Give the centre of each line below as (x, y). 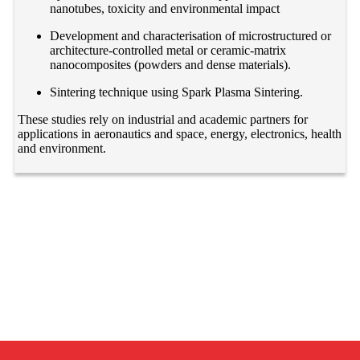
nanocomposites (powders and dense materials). (171, 65)
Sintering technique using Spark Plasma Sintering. (177, 92)
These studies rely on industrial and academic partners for (163, 120)
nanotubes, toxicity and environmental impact (165, 9)
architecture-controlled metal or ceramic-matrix (168, 51)
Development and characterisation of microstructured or (191, 36)
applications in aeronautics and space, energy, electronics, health (180, 134)
